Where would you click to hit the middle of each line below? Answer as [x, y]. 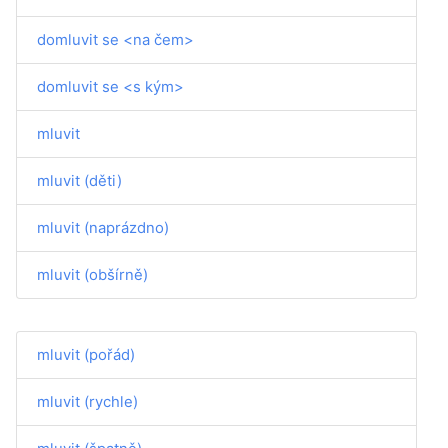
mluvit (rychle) [87, 401]
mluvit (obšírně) [92, 274]
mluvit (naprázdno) [103, 227]
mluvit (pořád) [86, 354]
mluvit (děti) [79, 180]
